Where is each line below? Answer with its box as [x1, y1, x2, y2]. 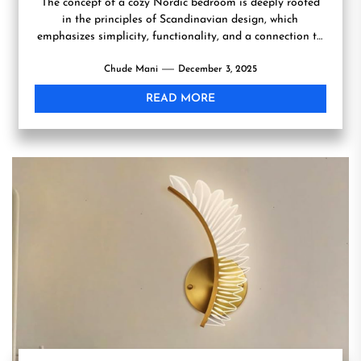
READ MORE [145, 93, 215, 105]
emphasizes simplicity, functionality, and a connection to [37, 31, 324, 43]
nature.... [160, 48, 201, 60]
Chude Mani [103, 64, 158, 74]
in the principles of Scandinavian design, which [62, 14, 299, 26]
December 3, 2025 [177, 64, 257, 74]
